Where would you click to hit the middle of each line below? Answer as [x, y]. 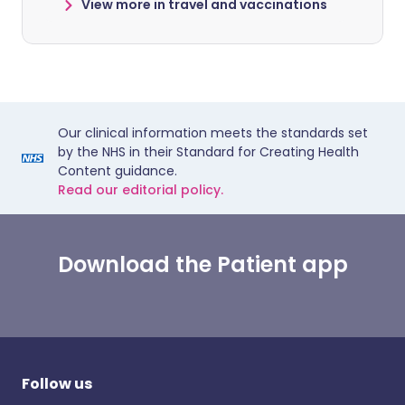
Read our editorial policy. [141, 190]
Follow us [57, 384]
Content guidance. [118, 171]
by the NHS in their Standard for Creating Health [208, 152]
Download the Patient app [202, 264]
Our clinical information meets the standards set [213, 133]
